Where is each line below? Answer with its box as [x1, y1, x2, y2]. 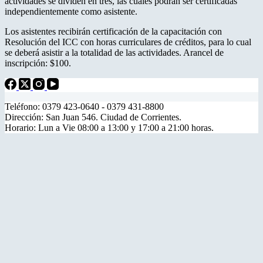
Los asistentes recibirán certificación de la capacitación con [5, 26, 222, 36]
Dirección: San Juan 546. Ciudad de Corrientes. [5, 112, 181, 122]
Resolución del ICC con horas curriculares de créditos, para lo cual [5, 36, 251, 47]
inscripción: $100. [5, 58, 71, 68]
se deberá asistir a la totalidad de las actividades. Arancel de [5, 47, 224, 58]
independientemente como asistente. [5, 6, 137, 16]
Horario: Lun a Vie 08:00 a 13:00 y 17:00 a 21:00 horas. [5, 122, 214, 133]
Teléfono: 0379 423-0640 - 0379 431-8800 [5, 101, 166, 112]
